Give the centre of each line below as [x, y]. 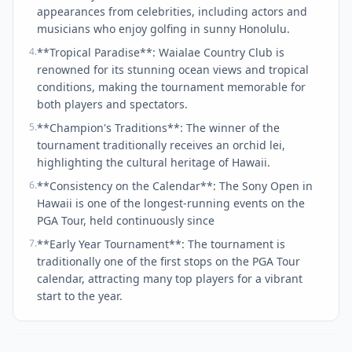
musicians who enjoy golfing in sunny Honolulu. [163, 29]
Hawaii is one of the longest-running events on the [171, 203]
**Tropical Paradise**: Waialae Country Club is [161, 52]
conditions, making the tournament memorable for [171, 87]
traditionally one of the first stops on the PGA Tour [169, 261]
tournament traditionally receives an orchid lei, [161, 145]
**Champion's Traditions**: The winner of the [158, 128]
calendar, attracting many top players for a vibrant [170, 279]
